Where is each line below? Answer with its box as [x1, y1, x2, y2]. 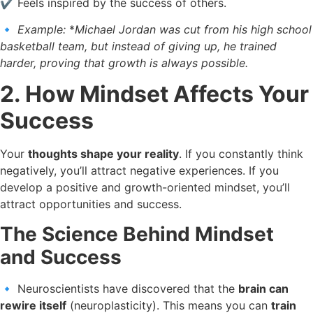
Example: [17, 22, 66, 36]
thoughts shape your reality [28, 147, 179, 161]
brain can [238, 281, 289, 296]
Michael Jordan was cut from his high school [75, 22, 312, 36]
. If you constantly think [179, 147, 303, 161]
